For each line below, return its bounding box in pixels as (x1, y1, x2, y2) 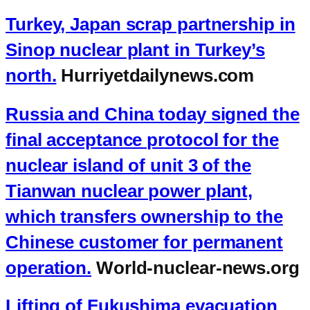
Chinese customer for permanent (6, 231, 283, 253)
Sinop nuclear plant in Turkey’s (6, 39, 265, 61)
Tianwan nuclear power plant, (6, 180, 253, 201)
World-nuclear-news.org (91, 257, 300, 278)
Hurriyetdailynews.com (56, 65, 255, 86)
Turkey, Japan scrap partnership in (6, 14, 295, 35)
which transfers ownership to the (6, 206, 283, 227)
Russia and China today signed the (6, 103, 300, 125)
